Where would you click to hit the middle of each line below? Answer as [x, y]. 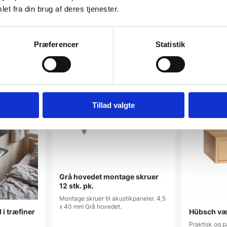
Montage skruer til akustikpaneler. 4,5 [113, 198]
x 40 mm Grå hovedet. [91, 206]
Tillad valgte [113, 105]
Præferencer [56, 44]
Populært [207, 98]
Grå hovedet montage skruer [109, 176]
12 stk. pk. [77, 185]
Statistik [170, 44]
